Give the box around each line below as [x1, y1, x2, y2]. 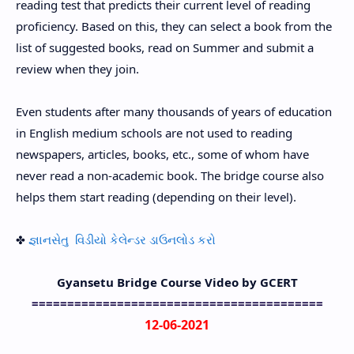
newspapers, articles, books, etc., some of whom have [16, 146, 309, 162]
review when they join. [16, 61, 139, 77]
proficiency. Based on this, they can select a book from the [16, 18, 332, 34]
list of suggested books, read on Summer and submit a [16, 40, 314, 55]
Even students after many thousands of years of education [16, 104, 332, 119]
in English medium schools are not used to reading [16, 125, 292, 141]
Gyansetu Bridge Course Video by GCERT [56, 274, 298, 290]
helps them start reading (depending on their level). [16, 189, 296, 205]
